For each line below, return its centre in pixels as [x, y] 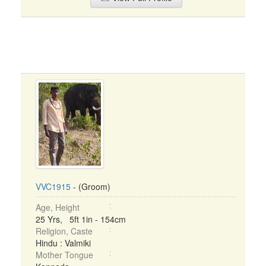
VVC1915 [53, 186]
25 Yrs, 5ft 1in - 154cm [81, 219]
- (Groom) [91, 186]
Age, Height [58, 207]
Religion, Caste [64, 231]
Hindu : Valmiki [63, 243]
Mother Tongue [64, 255]
